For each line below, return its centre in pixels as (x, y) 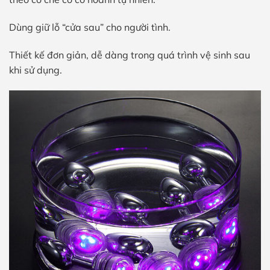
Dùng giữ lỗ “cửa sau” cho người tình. (90, 27)
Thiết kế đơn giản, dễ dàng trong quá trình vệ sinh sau (130, 55)
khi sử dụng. (36, 70)
